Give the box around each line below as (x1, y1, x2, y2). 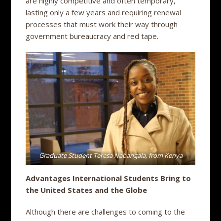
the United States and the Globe (26, 184, 147, 195)
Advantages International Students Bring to (26, 173, 191, 183)
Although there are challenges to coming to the (26, 206, 185, 217)
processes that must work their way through (26, 19, 178, 29)
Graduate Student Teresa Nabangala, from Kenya (38, 150, 183, 160)
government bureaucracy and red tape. (26, 31, 163, 41)
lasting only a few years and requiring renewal (26, 7, 182, 17)
